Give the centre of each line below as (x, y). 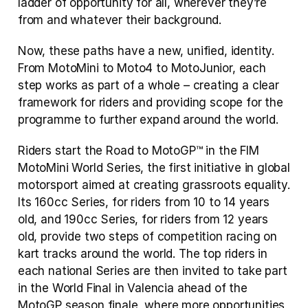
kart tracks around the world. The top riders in (143, 254)
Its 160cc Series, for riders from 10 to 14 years (144, 202)
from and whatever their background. (120, 20)
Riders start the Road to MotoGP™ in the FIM (139, 151)
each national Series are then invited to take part (153, 271)
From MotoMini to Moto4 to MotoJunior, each (142, 68)
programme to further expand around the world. (148, 120)
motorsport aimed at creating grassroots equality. (154, 185)
